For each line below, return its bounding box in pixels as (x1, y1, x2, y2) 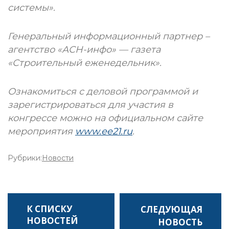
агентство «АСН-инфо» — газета (8, 44, 161, 55)
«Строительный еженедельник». (8, 57, 162, 68)
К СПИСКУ (27, 203, 72, 215)
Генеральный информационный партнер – (8, 31, 210, 42)
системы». (8, 2, 55, 13)
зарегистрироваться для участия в (8, 99, 173, 110)
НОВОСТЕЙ (27, 215, 78, 226)
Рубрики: (8, 153, 42, 163)
